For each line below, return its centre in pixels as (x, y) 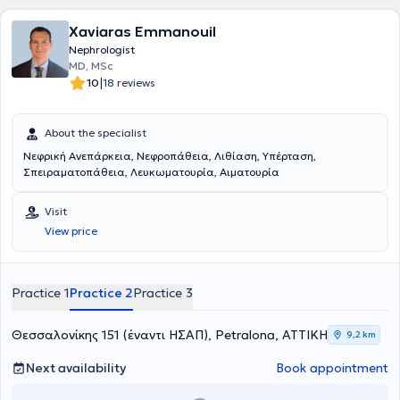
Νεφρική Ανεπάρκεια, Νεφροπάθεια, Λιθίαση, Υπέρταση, (170, 156)
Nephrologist (102, 50)
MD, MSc (91, 66)
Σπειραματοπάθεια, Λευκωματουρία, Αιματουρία (151, 172)
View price (71, 231)
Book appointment (332, 368)
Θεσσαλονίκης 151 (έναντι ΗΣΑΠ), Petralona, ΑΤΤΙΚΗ (170, 335)
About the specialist (96, 133)
